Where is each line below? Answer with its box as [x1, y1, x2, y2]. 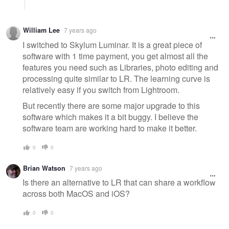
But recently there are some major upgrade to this [22, 100, 200, 112]
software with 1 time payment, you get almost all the [22, 50, 208, 62]
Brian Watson [23, 163, 65, 173]
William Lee [23, 26, 60, 35]
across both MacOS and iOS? [22, 188, 130, 200]
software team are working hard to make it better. [22, 122, 197, 134]
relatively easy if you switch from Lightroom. [22, 83, 179, 96]
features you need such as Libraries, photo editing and [22, 61, 218, 73]
